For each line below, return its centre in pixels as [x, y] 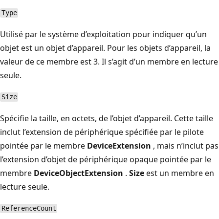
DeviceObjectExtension [78, 173]
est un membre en [179, 173]
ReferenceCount [29, 208]
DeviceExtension [119, 145]
